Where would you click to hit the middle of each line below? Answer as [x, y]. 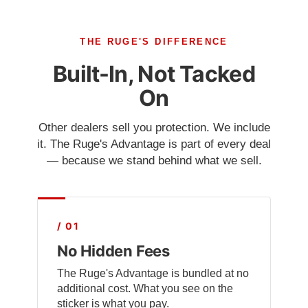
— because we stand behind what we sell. [154, 161]
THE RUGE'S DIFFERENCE [154, 42]
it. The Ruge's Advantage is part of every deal [154, 144]
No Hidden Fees [113, 251]
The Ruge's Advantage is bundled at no [153, 274]
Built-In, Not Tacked [154, 74]
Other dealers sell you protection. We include [154, 128]
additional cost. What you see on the [145, 289]
